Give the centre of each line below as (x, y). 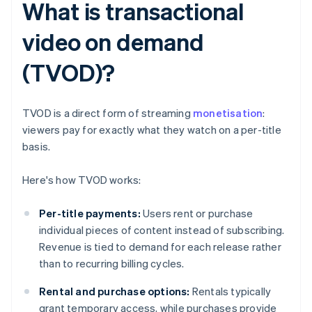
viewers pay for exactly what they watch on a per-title (152, 130)
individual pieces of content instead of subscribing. (162, 230)
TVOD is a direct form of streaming (108, 113)
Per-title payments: (90, 213)
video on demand (113, 42)
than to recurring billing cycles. (112, 264)
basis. (37, 147)
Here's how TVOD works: (82, 180)
